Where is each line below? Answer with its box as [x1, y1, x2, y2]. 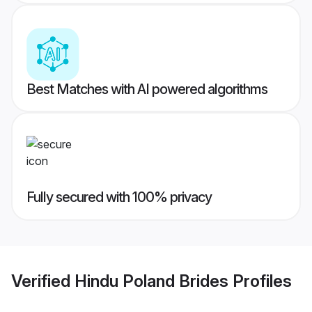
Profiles [228, 270, 292, 291]
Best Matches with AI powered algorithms [26, 81, 267, 98]
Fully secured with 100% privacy [26, 189, 212, 206]
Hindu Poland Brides [75, 270, 228, 291]
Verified [11, 270, 75, 291]
